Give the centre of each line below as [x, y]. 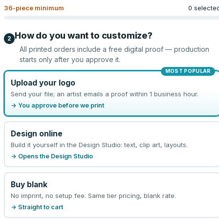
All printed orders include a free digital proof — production [114, 49]
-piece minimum [38, 8]
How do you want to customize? [84, 35]
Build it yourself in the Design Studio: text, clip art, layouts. [99, 144]
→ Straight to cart [37, 207]
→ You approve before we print [57, 105]
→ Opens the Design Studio [52, 156]
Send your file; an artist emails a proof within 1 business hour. [104, 94]
